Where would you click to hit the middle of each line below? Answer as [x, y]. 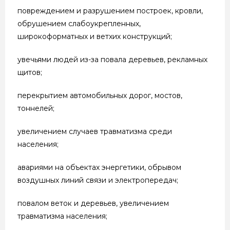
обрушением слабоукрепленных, [79, 23]
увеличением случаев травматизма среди [95, 131]
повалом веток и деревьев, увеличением [93, 203]
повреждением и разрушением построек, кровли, [110, 11]
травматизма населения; [62, 216]
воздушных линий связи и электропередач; [98, 180]
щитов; [30, 72]
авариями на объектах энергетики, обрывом [99, 167]
